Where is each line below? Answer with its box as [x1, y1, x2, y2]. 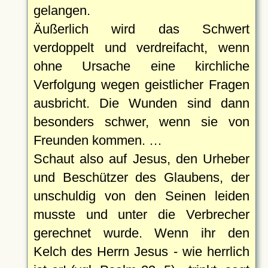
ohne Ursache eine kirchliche [33, 58, 249, 74]
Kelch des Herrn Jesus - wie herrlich [33, 243, 249, 259]
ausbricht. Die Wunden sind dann [33, 95, 249, 111]
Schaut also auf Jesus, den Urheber [33, 151, 249, 166]
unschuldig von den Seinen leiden [33, 188, 249, 203]
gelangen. [33, 2, 90, 18]
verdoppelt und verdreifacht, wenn [33, 39, 249, 55]
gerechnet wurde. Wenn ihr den [33, 225, 249, 240]
